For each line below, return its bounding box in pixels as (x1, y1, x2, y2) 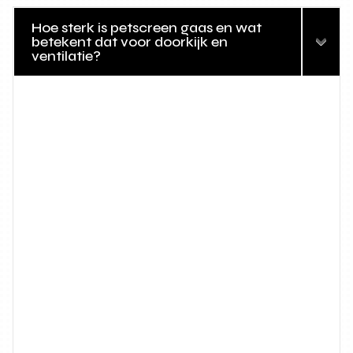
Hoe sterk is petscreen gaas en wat (32, 19, 262, 37)
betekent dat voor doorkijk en (32, 33, 229, 51)
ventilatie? (32, 47, 102, 65)
